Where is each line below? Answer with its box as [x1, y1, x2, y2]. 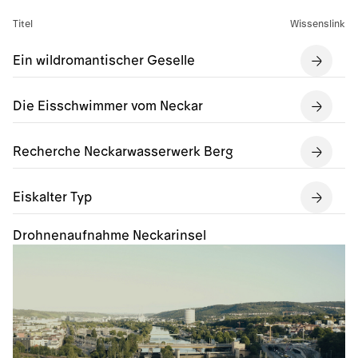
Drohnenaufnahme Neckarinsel [13, 229, 206, 242]
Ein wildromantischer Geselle [13, 54, 195, 67]
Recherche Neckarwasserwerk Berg [13, 145, 233, 158]
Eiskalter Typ [13, 191, 92, 204]
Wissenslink [290, 19, 345, 30]
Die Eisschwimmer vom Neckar [13, 100, 203, 113]
